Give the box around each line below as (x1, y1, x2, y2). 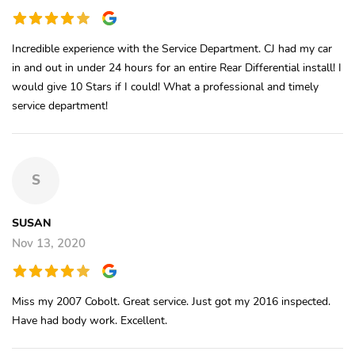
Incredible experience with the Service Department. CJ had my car (12, 40, 332, 56)
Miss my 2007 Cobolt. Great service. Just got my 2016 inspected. (12, 292, 330, 309)
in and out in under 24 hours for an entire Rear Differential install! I (12, 59, 342, 75)
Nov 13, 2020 (12, 235, 86, 251)
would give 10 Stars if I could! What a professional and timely (12, 78, 319, 94)
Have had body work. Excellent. (12, 311, 167, 328)
